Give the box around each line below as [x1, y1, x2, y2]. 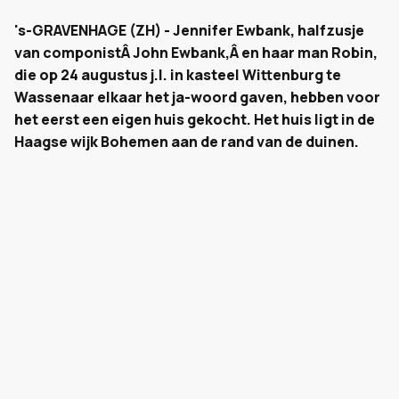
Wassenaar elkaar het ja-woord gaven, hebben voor [14, 87, 380, 107]
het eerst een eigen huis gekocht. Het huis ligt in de [14, 110, 375, 129]
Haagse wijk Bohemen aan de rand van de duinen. [14, 132, 359, 151]
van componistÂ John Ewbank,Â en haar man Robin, [14, 43, 378, 62]
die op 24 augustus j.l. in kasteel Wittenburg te [14, 65, 341, 85]
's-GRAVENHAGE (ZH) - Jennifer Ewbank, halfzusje [14, 20, 364, 40]
